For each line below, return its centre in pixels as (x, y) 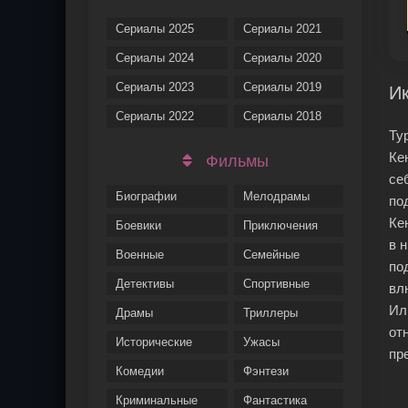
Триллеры (271, 313)
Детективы (145, 284)
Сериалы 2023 (155, 87)
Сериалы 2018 (283, 116)
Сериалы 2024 (155, 58)
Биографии (146, 196)
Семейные (272, 255)
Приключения (281, 225)
